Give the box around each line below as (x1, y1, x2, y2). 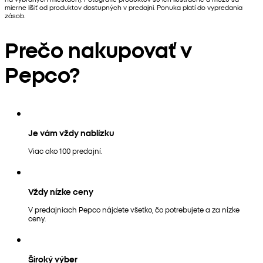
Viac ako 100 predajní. (28, 145, 102, 156)
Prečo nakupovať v (5, 34, 193, 63)
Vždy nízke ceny (28, 185, 93, 197)
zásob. (5, 11, 25, 21)
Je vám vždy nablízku (28, 126, 114, 139)
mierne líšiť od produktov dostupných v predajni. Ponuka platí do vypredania (5, 2, 242, 12)
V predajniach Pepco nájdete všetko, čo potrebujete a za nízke (28, 204, 240, 214)
